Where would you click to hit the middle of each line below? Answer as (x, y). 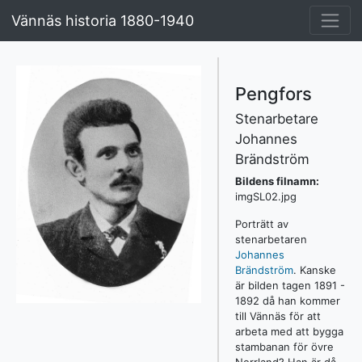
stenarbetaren (271, 239)
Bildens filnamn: (277, 181)
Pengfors (273, 93)
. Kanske (314, 269)
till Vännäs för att (278, 316)
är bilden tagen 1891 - (290, 285)
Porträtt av (261, 223)
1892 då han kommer (287, 300)
